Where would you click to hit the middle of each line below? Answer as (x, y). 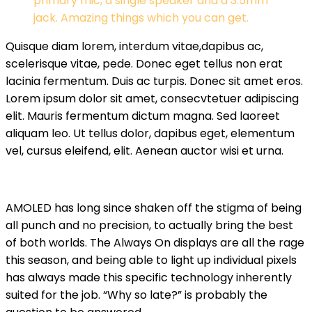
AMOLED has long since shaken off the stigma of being (154, 208)
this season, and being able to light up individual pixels (151, 260)
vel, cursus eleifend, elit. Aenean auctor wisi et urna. (145, 151)
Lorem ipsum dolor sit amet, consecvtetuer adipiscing (152, 99)
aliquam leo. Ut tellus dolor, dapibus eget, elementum (150, 133)
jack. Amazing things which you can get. (141, 18)
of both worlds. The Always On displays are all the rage (155, 243)
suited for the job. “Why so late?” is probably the (136, 295)
